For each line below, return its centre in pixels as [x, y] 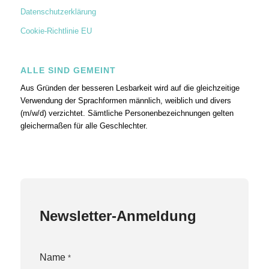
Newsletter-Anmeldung [118, 216]
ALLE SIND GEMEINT [68, 71]
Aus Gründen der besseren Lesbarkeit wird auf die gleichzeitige [130, 88]
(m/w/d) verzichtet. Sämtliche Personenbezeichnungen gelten [127, 113]
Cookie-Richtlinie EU [56, 31]
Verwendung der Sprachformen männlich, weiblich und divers [125, 101]
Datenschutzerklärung [58, 12]
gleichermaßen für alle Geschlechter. [84, 126]
